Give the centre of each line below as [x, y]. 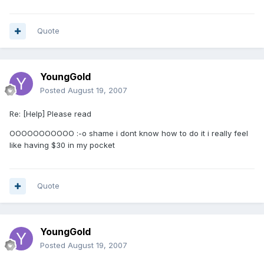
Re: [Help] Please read [50, 114]
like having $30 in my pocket [62, 145]
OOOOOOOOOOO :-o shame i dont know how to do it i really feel [129, 133]
